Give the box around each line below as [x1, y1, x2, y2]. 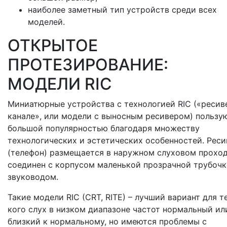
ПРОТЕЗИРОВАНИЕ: [8, 55, 168, 75]
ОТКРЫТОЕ [8, 35, 98, 56]
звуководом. [8, 172, 58, 182]
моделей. [28, 17, 65, 27]
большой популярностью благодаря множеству [8, 123, 200, 134]
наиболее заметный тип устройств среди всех [28, 5, 217, 15]
